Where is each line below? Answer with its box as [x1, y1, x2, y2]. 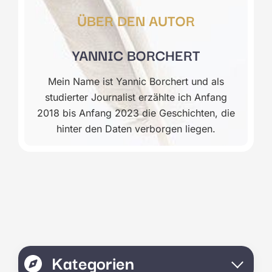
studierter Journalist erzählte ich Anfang [45, 91, 227, 103]
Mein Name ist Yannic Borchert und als [48, 75, 224, 87]
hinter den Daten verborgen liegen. [56, 123, 216, 135]
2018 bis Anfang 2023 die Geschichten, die [37, 107, 235, 119]
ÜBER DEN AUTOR [77, 8, 195, 31]
